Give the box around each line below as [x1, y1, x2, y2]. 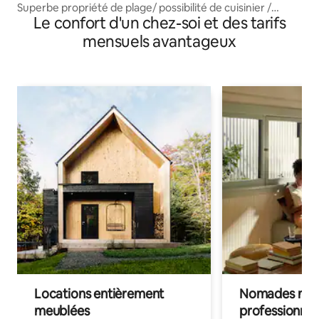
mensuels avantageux [83, 31, 236, 52]
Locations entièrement [34, 285, 164, 302]
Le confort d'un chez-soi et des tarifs [33, 12, 286, 33]
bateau [17, 14, 52, 28]
